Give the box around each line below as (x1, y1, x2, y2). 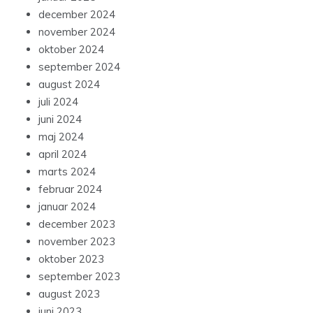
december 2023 (38, 217, 115, 231)
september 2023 (38, 270, 120, 284)
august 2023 (38, 287, 100, 301)
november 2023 (38, 235, 115, 249)
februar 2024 (38, 182, 102, 196)
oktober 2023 (38, 252, 104, 266)
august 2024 (38, 78, 100, 92)
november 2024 (38, 25, 115, 39)
